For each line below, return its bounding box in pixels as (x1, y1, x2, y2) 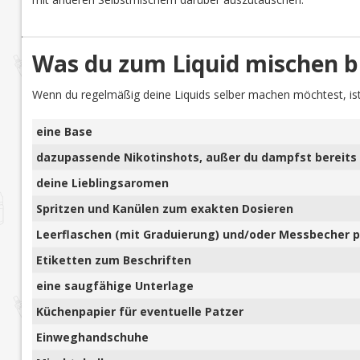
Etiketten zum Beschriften (35, 252, 191, 268)
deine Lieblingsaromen (35, 175, 169, 191)
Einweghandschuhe (35, 329, 149, 346)
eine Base (35, 124, 92, 140)
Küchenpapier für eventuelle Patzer (35, 304, 243, 320)
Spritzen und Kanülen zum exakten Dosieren (35, 201, 293, 217)
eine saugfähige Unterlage (35, 278, 194, 294)
